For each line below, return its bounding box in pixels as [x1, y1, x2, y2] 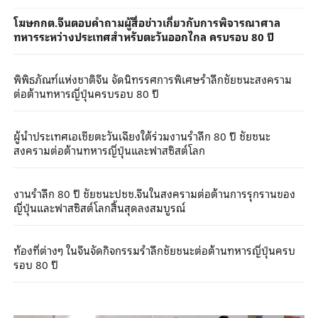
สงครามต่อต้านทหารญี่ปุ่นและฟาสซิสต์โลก [13, 141, 205, 159]
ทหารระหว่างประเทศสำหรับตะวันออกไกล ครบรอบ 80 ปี [13, 28, 274, 45]
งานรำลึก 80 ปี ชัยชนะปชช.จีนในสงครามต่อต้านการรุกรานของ [13, 184, 295, 202]
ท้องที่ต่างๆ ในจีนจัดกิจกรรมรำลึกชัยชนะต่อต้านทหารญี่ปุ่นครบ [13, 241, 295, 258]
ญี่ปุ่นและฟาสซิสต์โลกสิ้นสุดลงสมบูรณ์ [13, 198, 185, 216]
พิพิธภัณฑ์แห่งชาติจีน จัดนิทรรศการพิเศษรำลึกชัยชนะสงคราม [13, 70, 292, 88]
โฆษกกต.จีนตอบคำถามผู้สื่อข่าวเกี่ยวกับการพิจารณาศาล [13, 13, 280, 31]
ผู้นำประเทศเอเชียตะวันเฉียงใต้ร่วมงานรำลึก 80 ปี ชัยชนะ [13, 127, 270, 145]
